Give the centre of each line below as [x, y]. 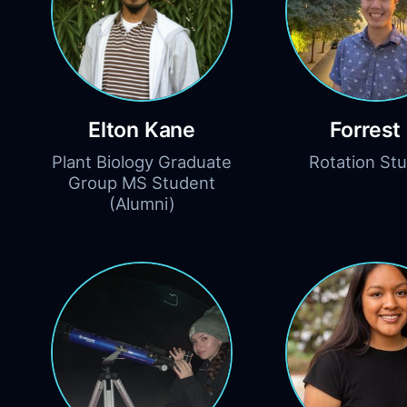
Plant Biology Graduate [142, 162]
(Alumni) [142, 204]
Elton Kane [142, 130]
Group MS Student [142, 183]
